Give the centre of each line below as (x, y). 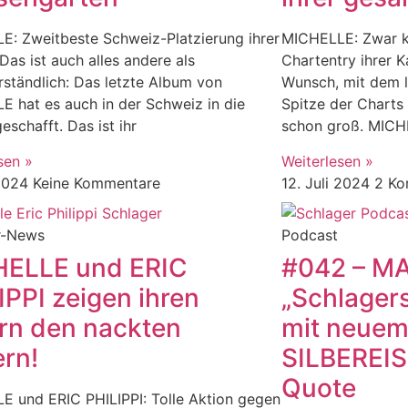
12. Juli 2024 (327, 183)
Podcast (309, 235)
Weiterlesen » (327, 161)
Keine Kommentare (97, 183)
